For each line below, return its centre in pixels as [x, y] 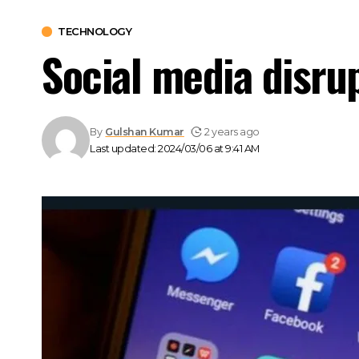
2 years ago [232, 131]
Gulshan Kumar [145, 131]
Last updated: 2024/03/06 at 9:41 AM [175, 148]
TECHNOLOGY [95, 31]
